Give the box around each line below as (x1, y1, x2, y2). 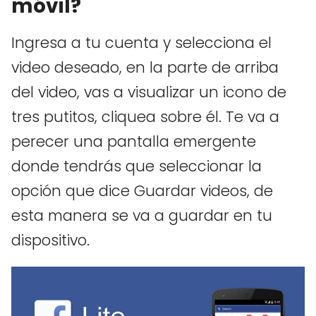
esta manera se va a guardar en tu (11, 205, 272, 226)
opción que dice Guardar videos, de (11, 181, 273, 201)
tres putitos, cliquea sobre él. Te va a (11, 107, 279, 127)
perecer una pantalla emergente (11, 131, 256, 152)
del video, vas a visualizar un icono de (11, 82, 286, 102)
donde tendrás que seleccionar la (11, 156, 262, 176)
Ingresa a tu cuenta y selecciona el (11, 32, 272, 53)
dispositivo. (11, 230, 90, 250)
